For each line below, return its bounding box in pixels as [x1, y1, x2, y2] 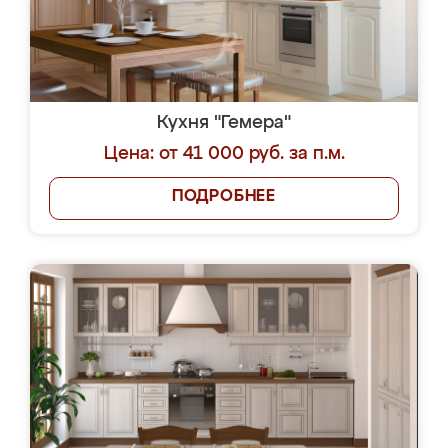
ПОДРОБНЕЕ [171, 189, 277, 205]
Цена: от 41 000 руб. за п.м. [103, 145, 345, 163]
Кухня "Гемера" [157, 114, 291, 132]
